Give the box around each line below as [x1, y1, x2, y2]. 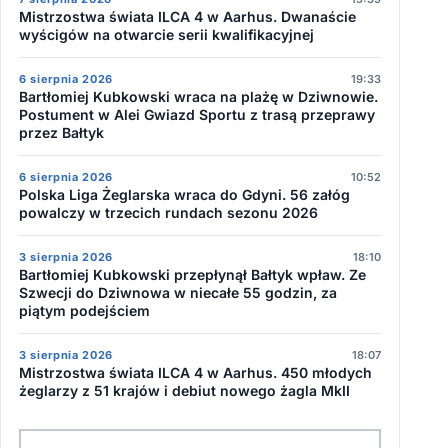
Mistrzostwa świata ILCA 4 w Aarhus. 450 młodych [19, 364, 372, 381]
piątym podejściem [19, 302, 150, 319]
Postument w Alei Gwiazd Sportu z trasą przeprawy [19, 106, 375, 123]
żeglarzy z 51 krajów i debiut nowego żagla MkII [19, 382, 350, 399]
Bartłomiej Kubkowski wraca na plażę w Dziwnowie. [19, 88, 378, 105]
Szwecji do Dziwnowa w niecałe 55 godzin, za [19, 284, 337, 301]
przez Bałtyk [19, 124, 104, 141]
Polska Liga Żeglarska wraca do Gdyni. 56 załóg [19, 186, 350, 203]
